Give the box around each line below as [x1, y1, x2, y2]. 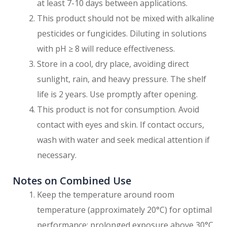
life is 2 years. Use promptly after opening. [37, 89, 198, 100]
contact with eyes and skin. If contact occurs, [37, 119, 204, 131]
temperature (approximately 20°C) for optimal [37, 204, 212, 216]
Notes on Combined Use [13, 174, 131, 188]
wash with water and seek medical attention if [37, 134, 210, 146]
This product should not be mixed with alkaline [37, 13, 214, 24]
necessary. [37, 149, 77, 161]
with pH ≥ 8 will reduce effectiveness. [37, 43, 175, 55]
